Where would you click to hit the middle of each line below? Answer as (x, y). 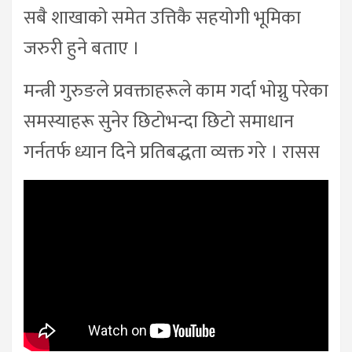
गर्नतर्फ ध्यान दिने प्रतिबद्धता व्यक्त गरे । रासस (172, 153)
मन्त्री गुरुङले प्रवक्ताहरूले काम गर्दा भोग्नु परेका (176, 92)
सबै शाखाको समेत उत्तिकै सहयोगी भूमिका (162, 18)
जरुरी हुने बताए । (82, 49)
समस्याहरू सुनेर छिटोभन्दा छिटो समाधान (159, 122)
